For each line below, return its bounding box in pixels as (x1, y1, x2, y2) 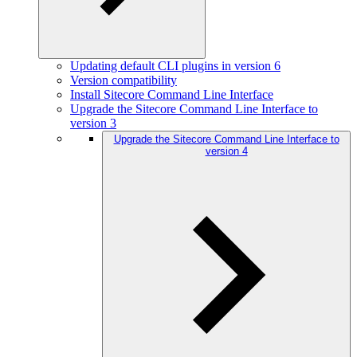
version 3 (70, 116, 116, 130)
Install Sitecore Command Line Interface (70, 88, 273, 101)
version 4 (205, 145, 248, 157)
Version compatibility (70, 73, 177, 87)
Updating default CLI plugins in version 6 (70, 59, 280, 73)
